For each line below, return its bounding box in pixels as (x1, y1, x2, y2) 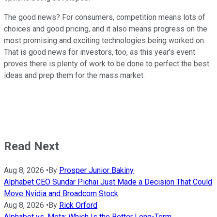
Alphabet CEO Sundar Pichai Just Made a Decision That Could (4, 177, 212, 186)
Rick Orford (59, 200, 97, 210)
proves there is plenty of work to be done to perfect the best (4, 59, 209, 68)
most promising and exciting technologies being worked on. (4, 35, 205, 45)
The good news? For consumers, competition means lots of (4, 12, 205, 22)
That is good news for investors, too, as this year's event (4, 47, 195, 57)
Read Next (4, 139, 59, 153)
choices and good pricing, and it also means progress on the (4, 24, 207, 33)
